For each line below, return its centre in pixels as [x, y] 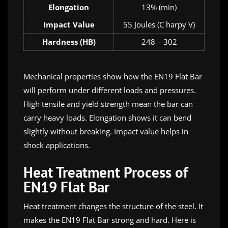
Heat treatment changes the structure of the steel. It [113, 206]
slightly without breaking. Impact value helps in [106, 132]
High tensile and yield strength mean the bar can [108, 104]
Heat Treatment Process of [106, 172]
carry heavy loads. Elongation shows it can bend [107, 118]
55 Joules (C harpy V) [159, 24]
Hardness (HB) [69, 41]
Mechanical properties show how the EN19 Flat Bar [113, 77]
